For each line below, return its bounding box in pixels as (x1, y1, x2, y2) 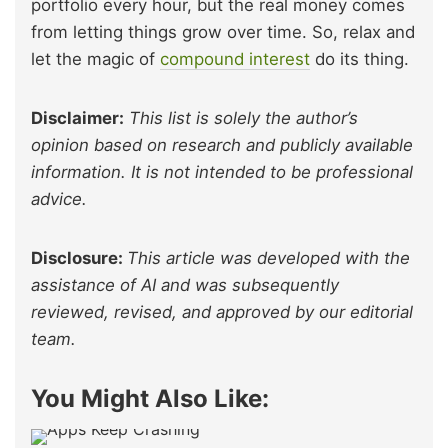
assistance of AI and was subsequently (31, 275, 339, 296)
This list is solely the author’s (124, 108, 358, 129)
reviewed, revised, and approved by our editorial (31, 302, 413, 323)
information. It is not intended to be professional (31, 162, 413, 183)
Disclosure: (31, 248, 127, 269)
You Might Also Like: (31, 384, 269, 414)
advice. (31, 189, 87, 210)
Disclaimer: (31, 108, 124, 129)
